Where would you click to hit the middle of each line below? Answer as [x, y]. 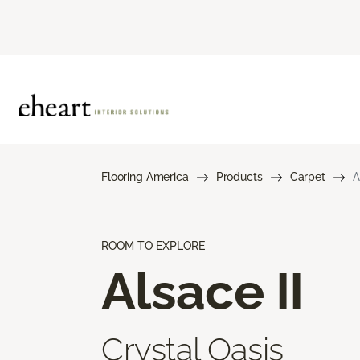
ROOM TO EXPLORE [153, 245]
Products [239, 176]
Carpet [307, 176]
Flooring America [145, 176]
